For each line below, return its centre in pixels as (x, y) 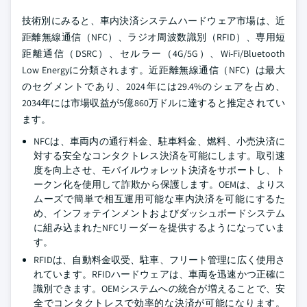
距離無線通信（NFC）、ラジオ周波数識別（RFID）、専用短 (153, 37)
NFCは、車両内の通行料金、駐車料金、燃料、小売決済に (159, 141)
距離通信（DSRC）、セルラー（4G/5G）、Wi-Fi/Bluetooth (153, 53)
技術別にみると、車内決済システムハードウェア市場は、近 (153, 21)
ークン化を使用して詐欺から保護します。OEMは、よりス (159, 184)
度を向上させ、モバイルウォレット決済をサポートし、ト (159, 170)
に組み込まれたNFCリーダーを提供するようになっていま (159, 228)
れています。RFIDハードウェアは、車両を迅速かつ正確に (159, 274)
